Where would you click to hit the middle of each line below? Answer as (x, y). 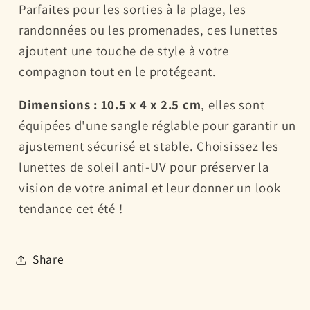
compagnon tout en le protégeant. (117, 71)
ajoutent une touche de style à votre (124, 50)
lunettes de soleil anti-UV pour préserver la (144, 167)
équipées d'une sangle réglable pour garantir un (157, 126)
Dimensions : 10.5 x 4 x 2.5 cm (110, 105)
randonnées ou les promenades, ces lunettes (148, 29)
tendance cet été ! (71, 209)
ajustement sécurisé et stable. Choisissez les (148, 146)
